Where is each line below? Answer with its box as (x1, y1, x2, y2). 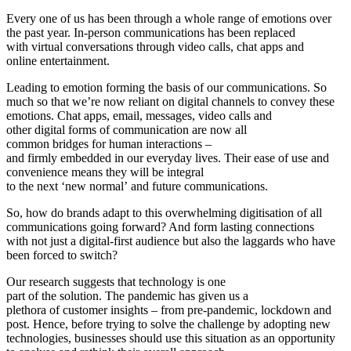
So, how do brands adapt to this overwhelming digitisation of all (6, 205, 322, 219)
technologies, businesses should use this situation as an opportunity (6, 331, 335, 345)
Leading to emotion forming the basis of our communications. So (6, 80, 327, 94)
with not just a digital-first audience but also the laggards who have (6, 233, 335, 248)
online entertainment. (6, 53, 113, 67)
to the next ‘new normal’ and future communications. (6, 179, 271, 193)
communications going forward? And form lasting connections (6, 219, 314, 233)
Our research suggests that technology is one (6, 274, 226, 288)
